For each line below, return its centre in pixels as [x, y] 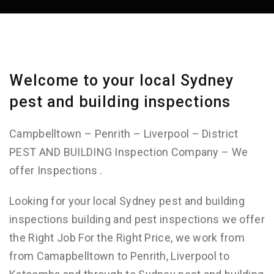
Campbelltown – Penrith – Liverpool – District [124, 134]
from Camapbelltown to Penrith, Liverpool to [119, 256]
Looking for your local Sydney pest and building [127, 201]
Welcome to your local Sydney [121, 80]
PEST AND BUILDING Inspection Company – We [129, 152]
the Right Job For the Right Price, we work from [127, 238]
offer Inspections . [56, 170]
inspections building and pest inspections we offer [137, 219]
